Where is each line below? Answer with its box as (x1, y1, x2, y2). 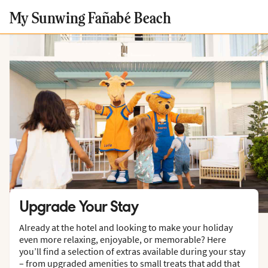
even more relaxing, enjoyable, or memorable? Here (19, 233, 226, 245)
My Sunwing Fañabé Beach (10, 7, 171, 27)
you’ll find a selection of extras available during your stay (19, 245, 245, 257)
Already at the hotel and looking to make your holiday (19, 221, 233, 233)
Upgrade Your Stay (19, 197, 139, 215)
